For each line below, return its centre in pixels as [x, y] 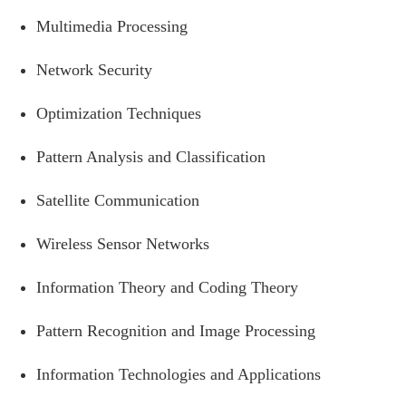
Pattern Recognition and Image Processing [176, 330]
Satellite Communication [118, 200]
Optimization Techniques [119, 113]
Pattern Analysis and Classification [151, 156]
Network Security [94, 69]
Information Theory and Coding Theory [167, 287]
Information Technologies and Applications [179, 374]
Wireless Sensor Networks [123, 243]
